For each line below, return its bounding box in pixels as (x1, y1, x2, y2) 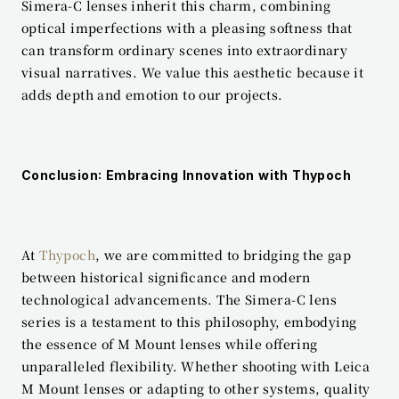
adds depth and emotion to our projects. (21, 85, 283, 103)
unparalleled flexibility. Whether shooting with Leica (21, 356, 370, 375)
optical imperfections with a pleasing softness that (21, 18, 353, 37)
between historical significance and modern (21, 267, 311, 286)
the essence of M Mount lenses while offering (21, 334, 318, 353)
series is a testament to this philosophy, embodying (21, 312, 357, 330)
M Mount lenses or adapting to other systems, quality (21, 379, 370, 397)
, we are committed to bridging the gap (95, 245, 352, 264)
